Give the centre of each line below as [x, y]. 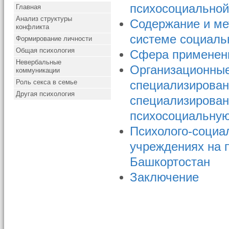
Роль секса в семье [47, 82]
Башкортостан [170, 162]
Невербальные [39, 62]
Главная [29, 7]
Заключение [165, 177]
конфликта [33, 27]
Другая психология [45, 94]
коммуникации [38, 70]
